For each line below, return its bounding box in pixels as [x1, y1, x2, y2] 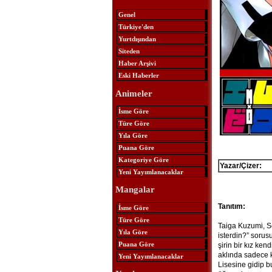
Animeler [115, 88, 152, 98]
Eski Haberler [118, 72, 159, 80]
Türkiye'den [118, 23, 154, 31]
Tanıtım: [217, 202, 245, 211]
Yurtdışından [118, 35, 156, 43]
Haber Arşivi [118, 59, 156, 67]
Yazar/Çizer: [219, 161, 262, 170]
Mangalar [115, 185, 155, 195]
